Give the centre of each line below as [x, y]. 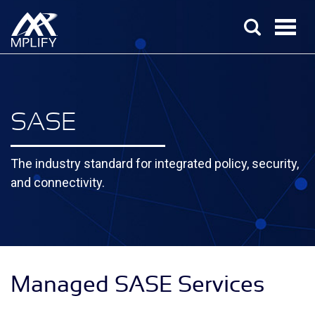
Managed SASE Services [137, 284]
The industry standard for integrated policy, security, [155, 164]
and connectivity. [58, 183]
